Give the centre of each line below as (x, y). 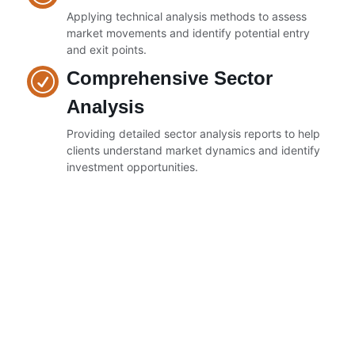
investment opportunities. (132, 167)
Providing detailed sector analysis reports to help (193, 134)
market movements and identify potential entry (188, 33)
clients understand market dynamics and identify (193, 151)
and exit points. (107, 50)
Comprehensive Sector (170, 78)
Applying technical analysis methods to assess (187, 17)
